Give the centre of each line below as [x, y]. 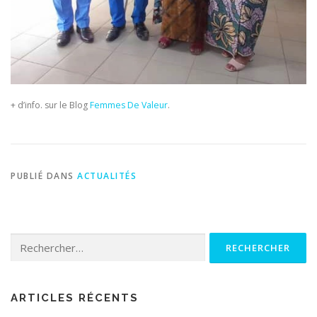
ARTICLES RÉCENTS [75, 298]
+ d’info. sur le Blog [50, 105]
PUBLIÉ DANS [44, 175]
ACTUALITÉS [107, 175]
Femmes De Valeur [129, 105]
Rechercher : [36, 239]
